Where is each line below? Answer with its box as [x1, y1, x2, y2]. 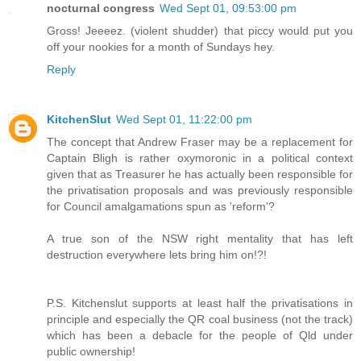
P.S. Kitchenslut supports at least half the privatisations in [47, 296, 353, 309]
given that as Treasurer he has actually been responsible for [47, 167, 353, 180]
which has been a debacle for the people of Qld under [47, 328, 353, 342]
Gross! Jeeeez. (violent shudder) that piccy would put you [47, 23, 353, 37]
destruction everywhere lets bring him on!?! [47, 247, 267, 261]
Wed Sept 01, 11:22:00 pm [116, 112, 252, 126]
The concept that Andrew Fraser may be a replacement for [47, 135, 353, 148]
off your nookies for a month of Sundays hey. [47, 39, 275, 53]
